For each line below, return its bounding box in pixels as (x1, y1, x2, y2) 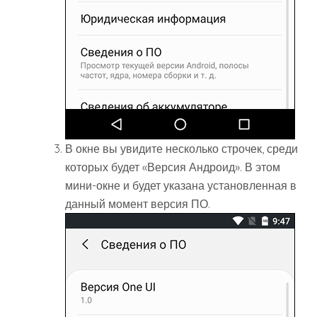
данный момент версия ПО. (65, 196, 210, 211)
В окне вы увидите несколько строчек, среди (65, 141, 298, 156)
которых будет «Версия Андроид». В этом (65, 159, 280, 174)
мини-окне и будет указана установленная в (65, 178, 296, 192)
